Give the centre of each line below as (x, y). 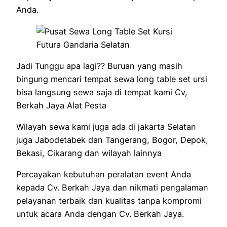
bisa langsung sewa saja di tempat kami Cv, (102, 92)
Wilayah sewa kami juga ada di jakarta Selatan (106, 127)
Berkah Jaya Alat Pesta (61, 105)
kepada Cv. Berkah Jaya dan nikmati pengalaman (112, 188)
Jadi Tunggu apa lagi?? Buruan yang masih (99, 66)
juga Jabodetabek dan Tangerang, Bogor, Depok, (112, 140)
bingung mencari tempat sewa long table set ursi (112, 79)
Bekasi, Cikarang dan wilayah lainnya (89, 153)
